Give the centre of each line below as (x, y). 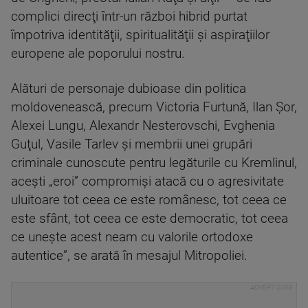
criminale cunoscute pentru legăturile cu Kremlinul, (154, 163)
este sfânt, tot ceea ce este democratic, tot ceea (150, 218)
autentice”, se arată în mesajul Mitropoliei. (129, 255)
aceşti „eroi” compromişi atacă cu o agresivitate (147, 181)
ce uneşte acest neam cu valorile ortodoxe (132, 237)
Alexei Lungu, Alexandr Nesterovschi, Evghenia (143, 125)
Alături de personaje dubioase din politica (129, 88)
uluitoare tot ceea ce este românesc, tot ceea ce (149, 200)
